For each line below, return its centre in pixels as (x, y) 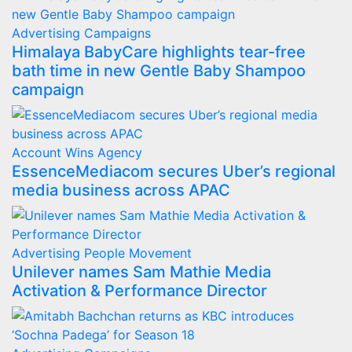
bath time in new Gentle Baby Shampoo (159, 70)
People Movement (138, 253)
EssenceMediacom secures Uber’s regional (174, 171)
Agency (120, 152)
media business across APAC (121, 190)
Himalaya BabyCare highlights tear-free (159, 51)
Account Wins (55, 152)
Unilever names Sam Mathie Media (141, 271)
